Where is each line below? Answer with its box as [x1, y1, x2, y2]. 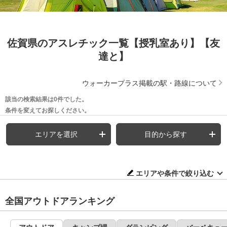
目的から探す [144, 130, 187, 138]
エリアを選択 [34, 130, 78, 138]
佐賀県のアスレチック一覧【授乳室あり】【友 [7, 37, 220, 49]
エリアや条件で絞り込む [136, 169, 214, 177]
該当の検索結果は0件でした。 [5, 95, 88, 103]
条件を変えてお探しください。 [5, 106, 90, 114]
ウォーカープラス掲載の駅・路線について [82, 79, 217, 87]
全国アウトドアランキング [5, 196, 115, 206]
